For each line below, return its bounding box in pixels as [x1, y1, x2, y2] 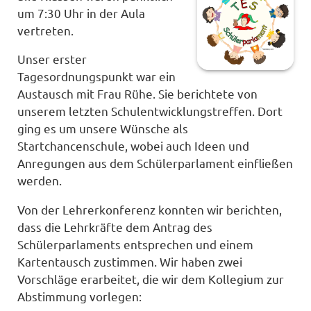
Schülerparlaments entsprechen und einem [17, 237, 254, 252]
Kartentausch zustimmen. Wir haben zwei [17, 254, 243, 269]
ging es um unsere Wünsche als [17, 121, 189, 136]
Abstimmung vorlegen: [17, 289, 142, 304]
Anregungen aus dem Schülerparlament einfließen [17, 155, 294, 171]
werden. [17, 173, 62, 188]
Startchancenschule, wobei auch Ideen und [17, 138, 250, 153]
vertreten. [17, 22, 74, 37]
